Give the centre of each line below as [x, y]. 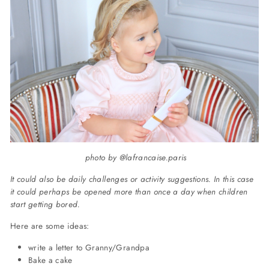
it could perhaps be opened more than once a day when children [129, 191]
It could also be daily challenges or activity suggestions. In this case [132, 179]
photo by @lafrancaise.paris [136, 157]
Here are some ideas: [50, 225]
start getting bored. [47, 204]
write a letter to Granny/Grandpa [89, 247]
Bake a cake [50, 260]
